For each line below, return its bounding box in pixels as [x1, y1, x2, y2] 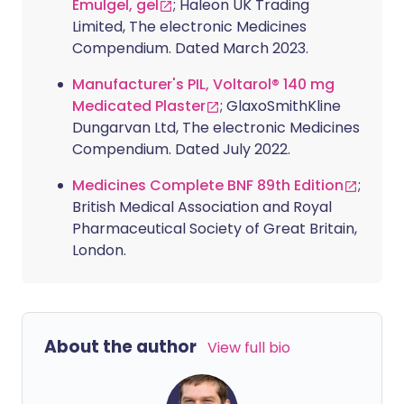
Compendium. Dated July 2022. [72, 139, 290, 160]
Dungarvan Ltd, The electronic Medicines [72, 117, 360, 138]
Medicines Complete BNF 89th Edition [72, 175, 344, 196]
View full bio [207, 337, 290, 358]
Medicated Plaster [72, 96, 206, 116]
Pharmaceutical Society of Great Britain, [72, 218, 357, 239]
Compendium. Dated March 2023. [72, 38, 308, 59]
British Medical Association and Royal [72, 197, 332, 217]
